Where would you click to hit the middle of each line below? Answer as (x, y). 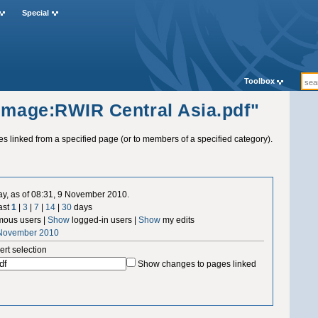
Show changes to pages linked (197, 264)
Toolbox (259, 81)
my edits (178, 220)
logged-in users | (104, 220)
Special (35, 13)
